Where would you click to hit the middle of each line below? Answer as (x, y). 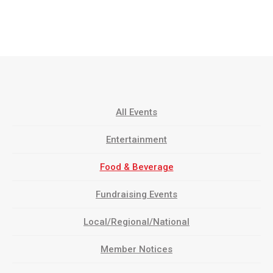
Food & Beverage (136, 167)
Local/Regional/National (136, 222)
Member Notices (136, 250)
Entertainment (136, 140)
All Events (136, 112)
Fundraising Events (136, 195)
